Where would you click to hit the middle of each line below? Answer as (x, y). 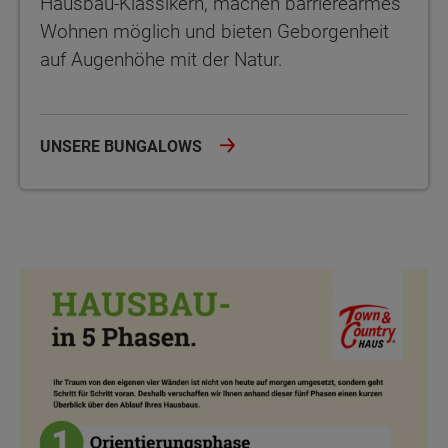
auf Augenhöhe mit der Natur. (161, 60)
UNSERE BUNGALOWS (123, 147)
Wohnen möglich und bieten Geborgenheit (214, 32)
